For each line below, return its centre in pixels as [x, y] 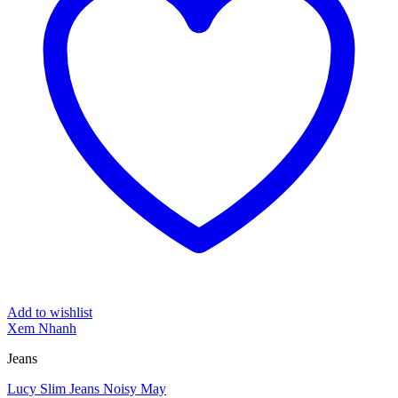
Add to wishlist [50, 312]
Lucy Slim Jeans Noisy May [87, 389]
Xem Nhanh [42, 328]
